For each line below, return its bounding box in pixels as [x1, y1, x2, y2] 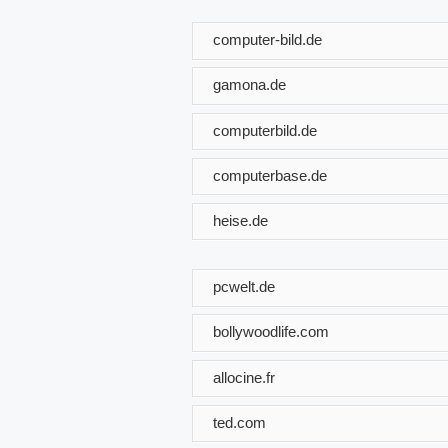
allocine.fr [213, 368, 275, 386]
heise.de [213, 211, 268, 229]
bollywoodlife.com [213, 323, 329, 341]
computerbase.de [213, 166, 327, 184]
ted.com [213, 413, 266, 431]
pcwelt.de [213, 277, 275, 295]
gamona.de [213, 75, 286, 93]
